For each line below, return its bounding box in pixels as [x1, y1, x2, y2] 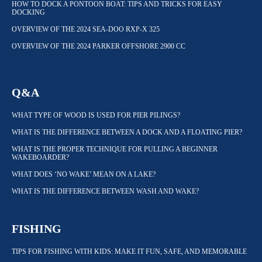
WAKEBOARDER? [12, 153, 69, 162]
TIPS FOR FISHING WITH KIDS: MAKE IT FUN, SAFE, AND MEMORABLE [12, 247, 247, 256]
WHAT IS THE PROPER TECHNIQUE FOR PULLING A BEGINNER [12, 145, 218, 154]
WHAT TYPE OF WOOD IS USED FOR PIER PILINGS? [12, 111, 180, 120]
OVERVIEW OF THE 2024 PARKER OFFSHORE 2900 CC [12, 42, 185, 51]
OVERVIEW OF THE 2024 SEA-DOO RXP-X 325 [12, 25, 160, 34]
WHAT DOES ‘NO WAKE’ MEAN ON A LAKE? [12, 170, 156, 179]
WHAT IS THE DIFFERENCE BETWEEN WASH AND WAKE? [12, 187, 199, 196]
